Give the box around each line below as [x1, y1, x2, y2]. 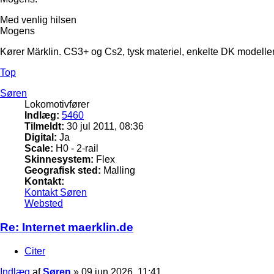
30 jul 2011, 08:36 [64, 121, 144, 132]
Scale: [24, 143, 53, 154]
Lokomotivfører [24, 99, 89, 110]
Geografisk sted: [24, 165, 101, 176]
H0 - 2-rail [53, 143, 98, 154]
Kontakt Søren [24, 187, 87, 198]
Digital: [24, 132, 57, 143]
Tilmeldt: [24, 121, 64, 132]
